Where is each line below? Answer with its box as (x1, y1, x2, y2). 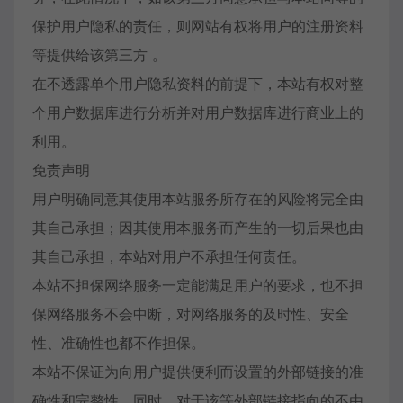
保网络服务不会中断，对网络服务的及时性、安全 (32, 305, 349, 323)
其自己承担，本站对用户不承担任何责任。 (32, 247, 306, 265)
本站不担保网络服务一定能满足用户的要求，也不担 (32, 276, 363, 294)
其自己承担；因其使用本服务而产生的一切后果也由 (32, 219, 363, 237)
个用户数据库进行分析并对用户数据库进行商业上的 (32, 103, 363, 121)
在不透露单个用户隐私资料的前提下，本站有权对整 (32, 75, 363, 93)
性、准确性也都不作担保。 (32, 334, 205, 352)
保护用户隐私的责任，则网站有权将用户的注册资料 (32, 17, 363, 35)
